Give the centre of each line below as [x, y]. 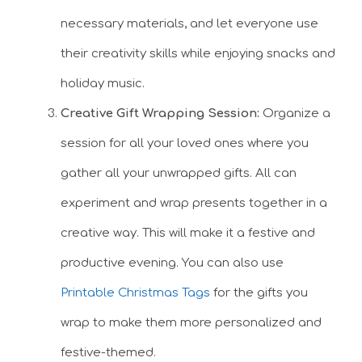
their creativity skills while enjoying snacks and [198, 53]
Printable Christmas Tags [135, 293]
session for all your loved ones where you [185, 143]
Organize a [297, 113]
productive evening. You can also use [172, 263]
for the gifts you [259, 293]
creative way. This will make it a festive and [188, 233]
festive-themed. [108, 352]
